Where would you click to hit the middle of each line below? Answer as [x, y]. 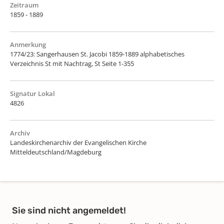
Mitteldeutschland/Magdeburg [56, 152]
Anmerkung [28, 44]
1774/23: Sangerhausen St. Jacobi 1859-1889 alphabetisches [97, 54]
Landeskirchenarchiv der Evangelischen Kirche [78, 142]
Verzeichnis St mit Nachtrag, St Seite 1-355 [72, 63]
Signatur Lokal [32, 93]
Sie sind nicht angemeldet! [69, 210]
